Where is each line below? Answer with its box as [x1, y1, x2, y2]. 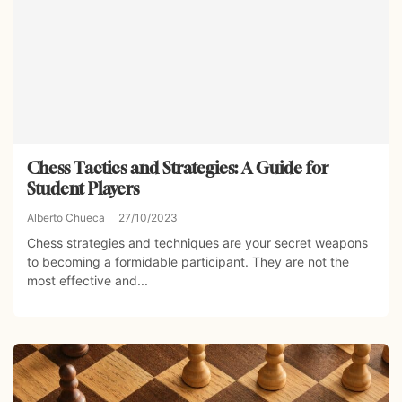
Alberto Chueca [27, 211, 105, 225]
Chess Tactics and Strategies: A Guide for [27, 158, 328, 179]
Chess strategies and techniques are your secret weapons [27, 235, 368, 251]
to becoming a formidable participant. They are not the [27, 254, 349, 270]
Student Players [27, 179, 139, 199]
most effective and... [27, 273, 148, 289]
